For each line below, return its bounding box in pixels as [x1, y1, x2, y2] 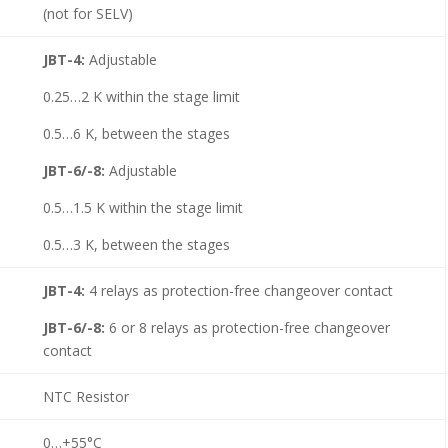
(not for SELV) [42, 3, 133, 23]
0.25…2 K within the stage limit [42, 86, 240, 106]
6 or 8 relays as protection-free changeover [108, 317, 390, 337]
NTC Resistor [42, 386, 129, 406]
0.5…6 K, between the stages [42, 123, 230, 143]
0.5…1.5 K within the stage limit [42, 197, 243, 217]
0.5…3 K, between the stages [42, 234, 230, 254]
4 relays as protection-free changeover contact [88, 280, 393, 300]
